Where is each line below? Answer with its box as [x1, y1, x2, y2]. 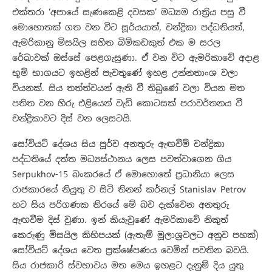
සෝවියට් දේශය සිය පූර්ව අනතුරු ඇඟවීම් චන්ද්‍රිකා [12, 138, 225, 150]
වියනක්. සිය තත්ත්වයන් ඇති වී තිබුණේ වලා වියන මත [12, 83, 245, 94]
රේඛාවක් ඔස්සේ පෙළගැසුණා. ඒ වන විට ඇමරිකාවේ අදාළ [12, 52, 259, 64]
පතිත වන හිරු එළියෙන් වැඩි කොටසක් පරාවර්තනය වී [12, 98, 242, 109]
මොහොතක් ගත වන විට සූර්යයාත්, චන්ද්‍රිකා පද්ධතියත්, [12, 22, 245, 33]
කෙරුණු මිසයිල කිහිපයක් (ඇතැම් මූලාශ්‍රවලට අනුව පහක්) [12, 229, 258, 241]
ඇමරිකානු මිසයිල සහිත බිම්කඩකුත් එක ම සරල [12, 37, 220, 49]
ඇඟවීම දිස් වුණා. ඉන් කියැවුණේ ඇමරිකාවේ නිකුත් [12, 214, 228, 226]
